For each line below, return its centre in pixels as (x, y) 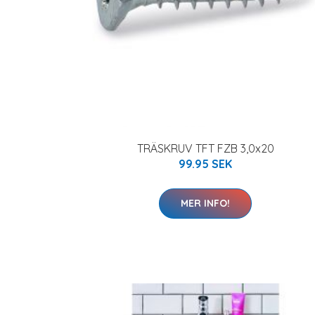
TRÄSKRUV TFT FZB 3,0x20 (205, 148)
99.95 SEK (205, 163)
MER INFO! (205, 203)
